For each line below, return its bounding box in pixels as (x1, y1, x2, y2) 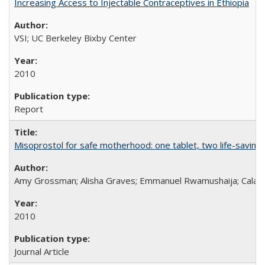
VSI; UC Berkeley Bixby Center (14, 32, 137, 44)
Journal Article (14, 245, 69, 257)
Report (14, 103, 43, 115)
